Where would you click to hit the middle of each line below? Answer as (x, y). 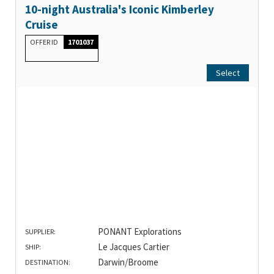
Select (228, 73)
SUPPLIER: (40, 232)
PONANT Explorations (139, 232)
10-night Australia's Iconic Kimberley (120, 9)
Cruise (42, 25)
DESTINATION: (48, 262)
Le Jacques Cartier (133, 247)
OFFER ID (45, 42)
